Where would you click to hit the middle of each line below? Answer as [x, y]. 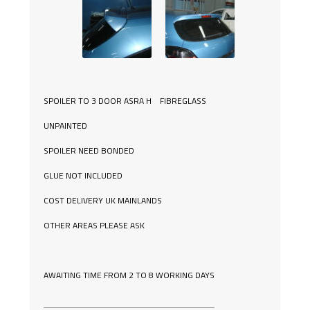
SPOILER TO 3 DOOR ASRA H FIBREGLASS [125, 101]
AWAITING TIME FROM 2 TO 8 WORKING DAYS [129, 275]
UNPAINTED [65, 126]
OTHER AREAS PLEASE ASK [94, 226]
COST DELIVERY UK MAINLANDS [102, 201]
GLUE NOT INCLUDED [83, 176]
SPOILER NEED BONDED [89, 151]
